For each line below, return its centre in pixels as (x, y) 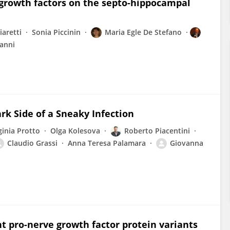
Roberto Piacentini (157, 131)
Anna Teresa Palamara (107, 143)
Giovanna (187, 143)
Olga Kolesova (75, 131)
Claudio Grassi (32, 143)
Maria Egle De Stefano (143, 32)
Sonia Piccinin (56, 32)
